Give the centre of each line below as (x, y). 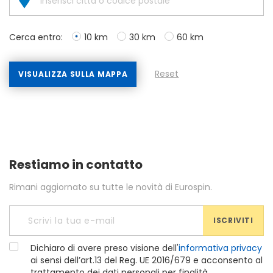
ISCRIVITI (233, 220)
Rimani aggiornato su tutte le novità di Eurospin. (111, 187)
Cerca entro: (36, 37)
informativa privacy (220, 248)
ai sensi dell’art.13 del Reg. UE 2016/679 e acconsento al (147, 260)
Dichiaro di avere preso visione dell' (105, 248)
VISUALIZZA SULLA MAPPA (73, 74)
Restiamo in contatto (76, 165)
